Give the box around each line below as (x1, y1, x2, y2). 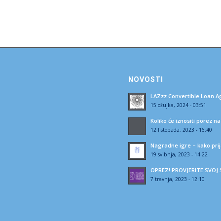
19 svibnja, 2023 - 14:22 (150, 150, 208, 158)
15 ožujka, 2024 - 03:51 (150, 101, 207, 109)
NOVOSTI (128, 75, 164, 83)
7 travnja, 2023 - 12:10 (150, 175, 205, 183)
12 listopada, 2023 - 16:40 (150, 126, 213, 133)
